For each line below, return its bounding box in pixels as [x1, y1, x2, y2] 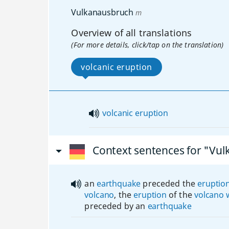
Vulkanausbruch [71, 7, 134, 18]
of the [166, 189, 194, 200]
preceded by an [84, 200, 148, 212]
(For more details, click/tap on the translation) [71, 40, 224, 50]
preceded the [141, 178, 198, 189]
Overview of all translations [71, 27, 192, 39]
